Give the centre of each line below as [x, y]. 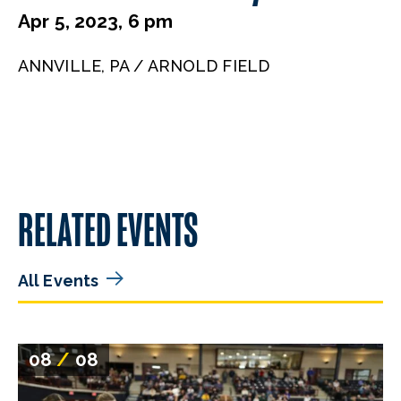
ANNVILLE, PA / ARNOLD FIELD [144, 65]
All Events [59, 280]
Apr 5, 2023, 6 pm [96, 21]
